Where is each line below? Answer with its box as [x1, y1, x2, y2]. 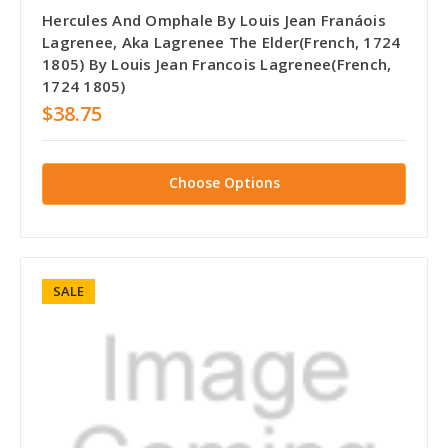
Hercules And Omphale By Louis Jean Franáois [42, 9, 386, 30]
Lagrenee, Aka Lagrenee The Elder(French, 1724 [42, 31, 401, 52]
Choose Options [168, 172, 280, 192]
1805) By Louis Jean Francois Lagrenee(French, [42, 53, 392, 74]
